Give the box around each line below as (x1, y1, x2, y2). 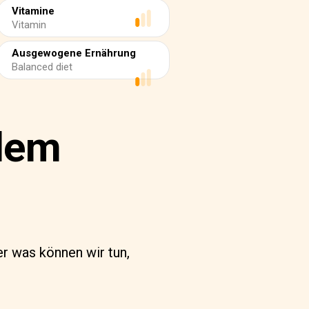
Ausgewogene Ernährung (12, 47, 136, 59)
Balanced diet (12, 61, 72, 73)
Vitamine (12, 5, 54, 17)
